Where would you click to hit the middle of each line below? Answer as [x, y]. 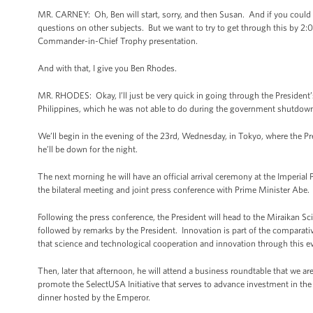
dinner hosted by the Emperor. [94, 297]
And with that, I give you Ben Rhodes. [107, 68]
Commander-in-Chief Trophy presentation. [119, 41]
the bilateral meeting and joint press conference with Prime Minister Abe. [175, 190]
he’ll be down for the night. [88, 149]
